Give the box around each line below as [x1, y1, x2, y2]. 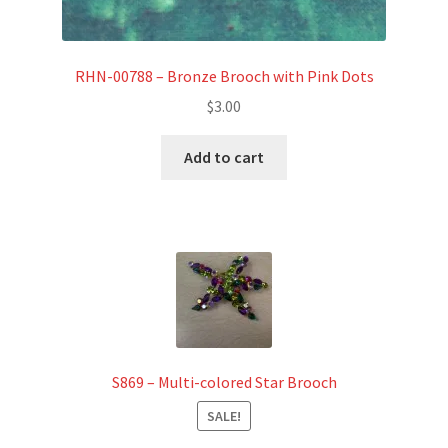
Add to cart [184, 147, 264, 168]
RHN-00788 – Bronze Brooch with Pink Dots [74, 65, 374, 86]
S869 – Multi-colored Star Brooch [111, 372, 337, 393]
